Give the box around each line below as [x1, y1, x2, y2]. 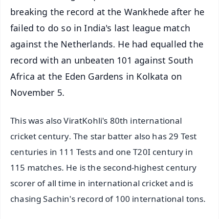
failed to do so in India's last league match [10, 22, 190, 34]
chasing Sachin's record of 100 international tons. [10, 193, 206, 204]
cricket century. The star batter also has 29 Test [10, 130, 197, 142]
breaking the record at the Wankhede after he [10, 6, 204, 18]
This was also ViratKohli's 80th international [10, 114, 182, 126]
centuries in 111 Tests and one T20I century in [10, 146, 193, 157]
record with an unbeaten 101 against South [10, 54, 194, 66]
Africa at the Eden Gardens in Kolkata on [10, 70, 182, 83]
